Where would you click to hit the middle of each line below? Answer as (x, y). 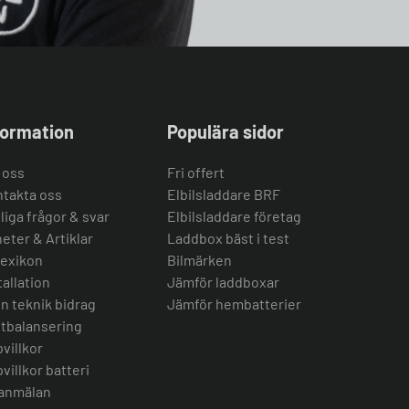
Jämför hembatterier (234, 304)
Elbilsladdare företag (234, 216)
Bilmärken (199, 260)
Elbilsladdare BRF (224, 194)
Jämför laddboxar (223, 282)
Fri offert (196, 172)
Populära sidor (225, 131)
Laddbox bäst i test (228, 238)
